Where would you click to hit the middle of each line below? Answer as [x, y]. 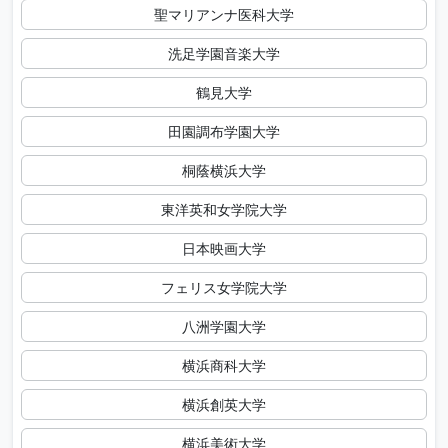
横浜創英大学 [224, 405]
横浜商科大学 [224, 366]
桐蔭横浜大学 [224, 171]
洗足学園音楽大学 [224, 54]
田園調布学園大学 [224, 132]
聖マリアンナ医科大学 [224, 15]
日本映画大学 [224, 249]
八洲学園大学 [224, 327]
